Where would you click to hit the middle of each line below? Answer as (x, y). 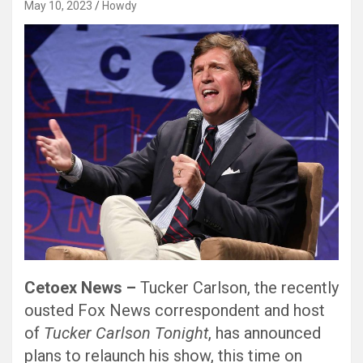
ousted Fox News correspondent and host (175, 310)
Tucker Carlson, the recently (239, 287)
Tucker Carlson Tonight (126, 333)
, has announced (265, 333)
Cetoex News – (82, 287)
